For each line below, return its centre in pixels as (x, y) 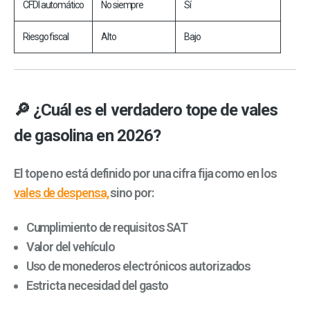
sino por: (131, 192)
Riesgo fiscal (46, 37)
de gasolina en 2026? (87, 135)
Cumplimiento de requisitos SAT (107, 228)
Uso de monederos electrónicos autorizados (138, 266)
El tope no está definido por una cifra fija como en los (145, 173)
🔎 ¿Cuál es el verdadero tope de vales (146, 110)
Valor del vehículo (71, 247)
